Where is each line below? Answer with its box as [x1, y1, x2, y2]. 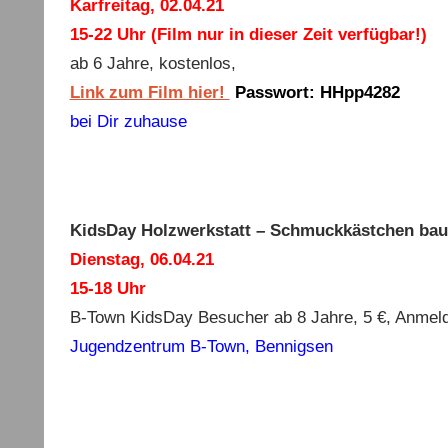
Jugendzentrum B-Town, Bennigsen [69, 336, 333, 356]
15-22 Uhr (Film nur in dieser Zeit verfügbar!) [69, 24, 427, 44]
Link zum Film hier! [69, 82, 230, 102]
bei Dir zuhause [69, 111, 187, 131]
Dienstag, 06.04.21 [69, 249, 214, 269]
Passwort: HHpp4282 [234, 82, 400, 102]
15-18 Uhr [69, 278, 146, 298]
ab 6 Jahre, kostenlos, [69, 53, 236, 73]
